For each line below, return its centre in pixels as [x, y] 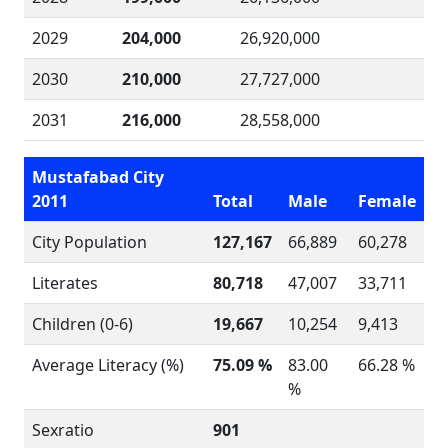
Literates [65, 283]
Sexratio [63, 430]
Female [387, 201]
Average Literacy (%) [108, 365]
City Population [89, 242]
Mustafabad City [98, 177]
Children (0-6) [82, 324]
